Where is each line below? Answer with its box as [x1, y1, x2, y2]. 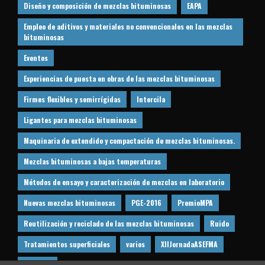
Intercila [137, 93, 165, 104]
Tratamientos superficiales [24, 238, 110, 249]
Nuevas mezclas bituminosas [24, 197, 115, 208]
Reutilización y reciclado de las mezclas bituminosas [24, 218, 194, 228]
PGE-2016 [131, 197, 161, 208]
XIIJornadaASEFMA [161, 238, 218, 249]
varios [126, 238, 145, 249]
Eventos [24, 52, 48, 63]
